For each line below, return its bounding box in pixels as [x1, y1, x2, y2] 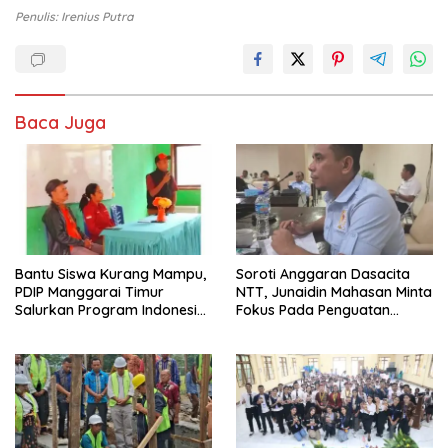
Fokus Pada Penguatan [236, 301, 390, 319]
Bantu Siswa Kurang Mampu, [15, 265, 206, 283]
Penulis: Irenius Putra [15, 9, 133, 25]
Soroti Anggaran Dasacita [236, 265, 410, 283]
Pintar [15, 319, 54, 337]
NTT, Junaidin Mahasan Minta [236, 283, 432, 301]
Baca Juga [15, 111, 106, 135]
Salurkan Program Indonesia [15, 301, 206, 319]
